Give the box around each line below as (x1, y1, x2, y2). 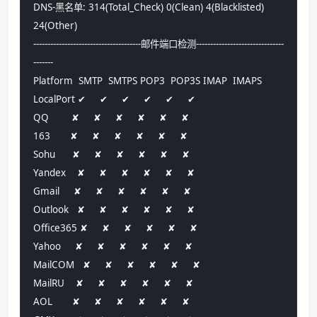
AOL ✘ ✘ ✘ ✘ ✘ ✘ (33, 295, 201, 309)
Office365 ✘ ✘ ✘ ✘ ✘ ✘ (33, 221, 209, 235)
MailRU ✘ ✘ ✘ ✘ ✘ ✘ (33, 277, 204, 290)
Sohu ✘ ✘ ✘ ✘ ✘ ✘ (33, 148, 201, 161)
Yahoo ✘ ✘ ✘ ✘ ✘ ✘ (33, 240, 204, 253)
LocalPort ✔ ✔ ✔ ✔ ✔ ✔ (33, 93, 207, 106)
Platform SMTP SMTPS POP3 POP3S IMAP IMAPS (33, 74, 262, 88)
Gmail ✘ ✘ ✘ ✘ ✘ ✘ (33, 185, 202, 198)
